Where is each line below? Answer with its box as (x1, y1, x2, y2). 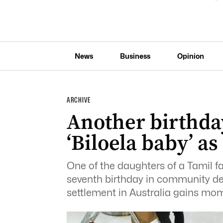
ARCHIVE (66, 96, 91, 105)
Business (119, 51, 150, 60)
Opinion (177, 51, 204, 60)
